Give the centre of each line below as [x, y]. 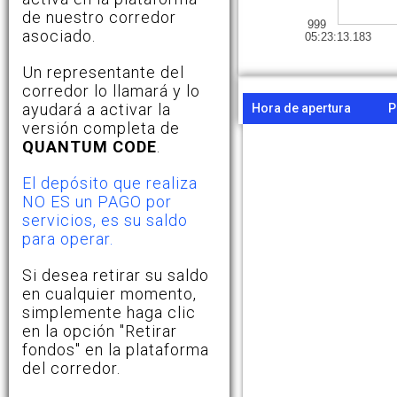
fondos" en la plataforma [116, 349]
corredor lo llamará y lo [111, 90]
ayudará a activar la [97, 109]
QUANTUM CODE [90, 146]
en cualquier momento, [109, 293]
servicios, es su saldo [105, 220]
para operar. [68, 238]
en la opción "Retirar [100, 331]
